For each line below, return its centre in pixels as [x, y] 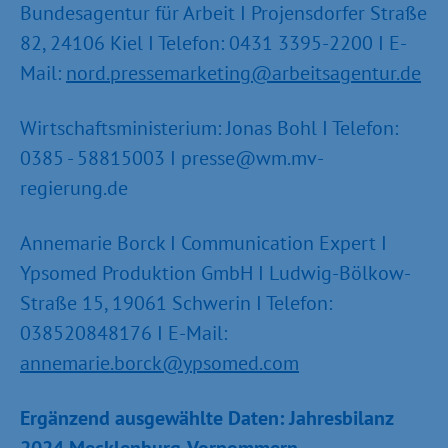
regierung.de [74, 188]
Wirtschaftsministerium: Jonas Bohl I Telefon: [209, 128]
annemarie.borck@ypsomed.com [159, 363]
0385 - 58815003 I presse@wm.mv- [172, 158]
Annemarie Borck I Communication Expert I [203, 243]
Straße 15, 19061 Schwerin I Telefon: [176, 303]
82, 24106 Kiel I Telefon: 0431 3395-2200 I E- [213, 43]
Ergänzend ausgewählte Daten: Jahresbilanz [206, 418]
